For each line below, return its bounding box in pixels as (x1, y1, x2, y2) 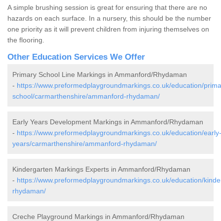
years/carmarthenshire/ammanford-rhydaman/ (12, 140, 157, 148)
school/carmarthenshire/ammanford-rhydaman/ (12, 92, 160, 101)
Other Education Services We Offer (7, 52, 145, 62)
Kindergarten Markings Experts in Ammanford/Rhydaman (12, 165, 190, 174)
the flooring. (7, 36, 44, 44)
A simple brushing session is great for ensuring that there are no (7, 3, 207, 12)
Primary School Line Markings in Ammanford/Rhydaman (12, 71, 187, 79)
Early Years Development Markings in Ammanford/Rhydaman (12, 118, 203, 126)
